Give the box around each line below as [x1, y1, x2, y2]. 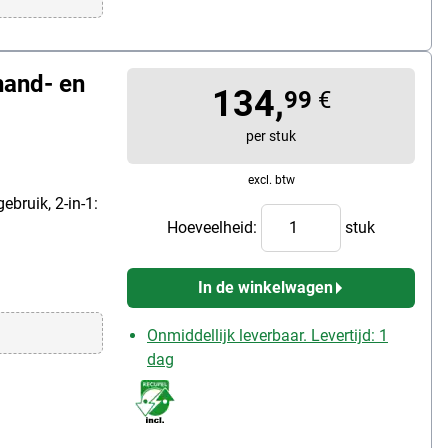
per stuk [246, 127, 296, 144]
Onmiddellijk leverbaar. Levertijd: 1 [147, 325, 388, 345]
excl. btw [247, 172, 295, 187]
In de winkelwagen [197, 277, 333, 297]
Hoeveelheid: [167, 217, 261, 237]
